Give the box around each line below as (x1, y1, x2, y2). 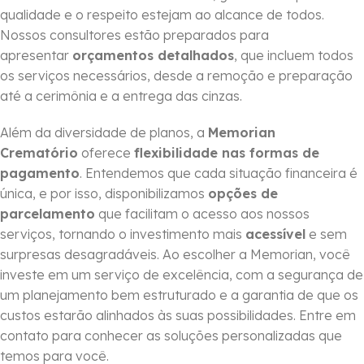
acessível (245, 226, 305, 243)
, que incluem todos (234, 47, 353, 64)
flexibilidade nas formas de (134, 145, 319, 162)
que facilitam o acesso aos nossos (95, 206, 310, 223)
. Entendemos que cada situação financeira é (80, 165, 357, 182)
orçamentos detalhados (72, 47, 234, 64)
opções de (208, 185, 278, 202)
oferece (78, 145, 134, 162)
